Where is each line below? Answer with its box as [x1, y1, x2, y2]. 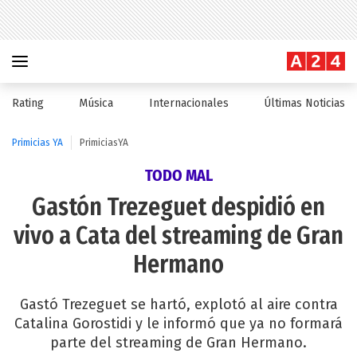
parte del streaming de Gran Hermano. [50, 334, 307, 351]
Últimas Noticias [263, 96, 345, 110]
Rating [12, 96, 44, 110]
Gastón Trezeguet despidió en [32, 193, 325, 222]
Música [79, 96, 114, 110]
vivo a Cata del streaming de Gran [14, 222, 343, 250]
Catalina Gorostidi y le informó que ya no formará [14, 315, 343, 332]
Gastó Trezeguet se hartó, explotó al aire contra [19, 296, 338, 313]
